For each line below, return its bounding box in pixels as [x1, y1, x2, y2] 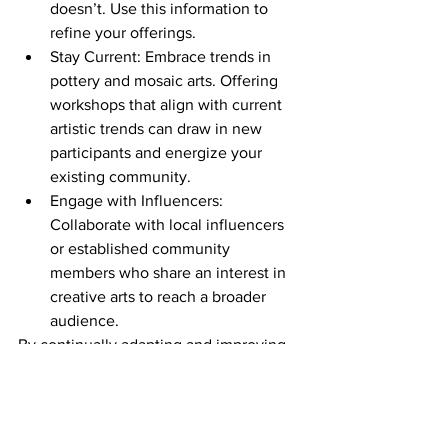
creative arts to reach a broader [50, 288, 270, 306]
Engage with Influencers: [50, 192, 227, 210]
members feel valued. [18, 408, 169, 426]
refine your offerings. [50, 24, 196, 42]
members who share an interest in [50, 264, 290, 282]
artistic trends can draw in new [50, 120, 266, 138]
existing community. [50, 168, 191, 186]
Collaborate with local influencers [50, 216, 288, 234]
